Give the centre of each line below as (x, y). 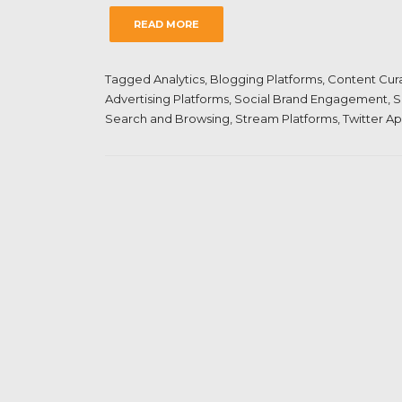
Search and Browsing (167, 118)
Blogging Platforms (266, 79)
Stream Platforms (286, 118)
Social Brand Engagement (311, 99)
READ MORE (166, 24)
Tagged (129, 79)
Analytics (179, 79)
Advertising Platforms (167, 99)
